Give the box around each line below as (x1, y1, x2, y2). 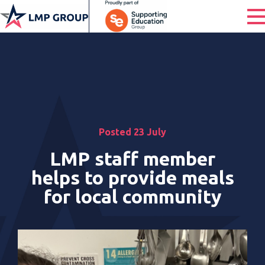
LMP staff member (50, 148, 215, 169)
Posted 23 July (99, 127, 166, 137)
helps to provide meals (31, 167, 234, 188)
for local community (43, 186, 222, 207)
